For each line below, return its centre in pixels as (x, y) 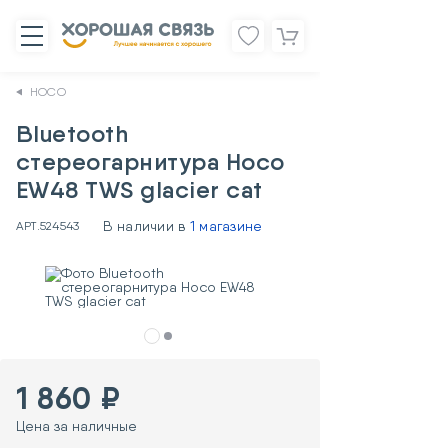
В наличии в (146, 226)
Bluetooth (72, 133)
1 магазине (226, 226)
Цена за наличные (76, 426)
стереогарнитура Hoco (150, 161)
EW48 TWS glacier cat (139, 189)
